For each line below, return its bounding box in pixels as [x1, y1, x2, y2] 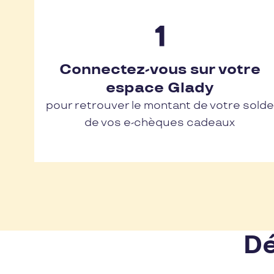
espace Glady [106, 79, 214, 97]
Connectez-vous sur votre [59, 61, 261, 78]
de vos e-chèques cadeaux [84, 116, 235, 129]
